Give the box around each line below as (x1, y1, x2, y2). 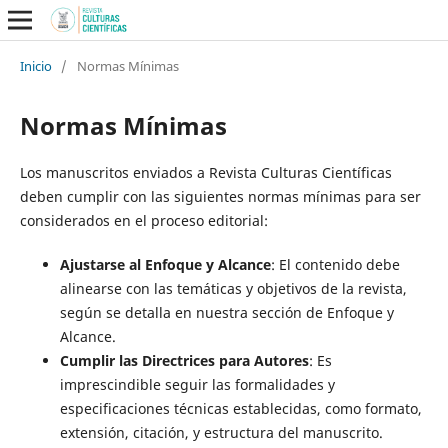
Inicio (19, 56, 52, 75)
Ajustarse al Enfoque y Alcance (59, 254, 271, 274)
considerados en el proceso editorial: (19, 210, 268, 230)
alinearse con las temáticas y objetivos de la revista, (59, 278, 407, 298)
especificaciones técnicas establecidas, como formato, (59, 398, 422, 418)
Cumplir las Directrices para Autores (59, 350, 309, 370)
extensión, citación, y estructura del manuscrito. (59, 422, 383, 442)
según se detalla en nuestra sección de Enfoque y (59, 302, 394, 322)
